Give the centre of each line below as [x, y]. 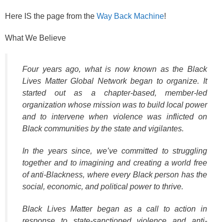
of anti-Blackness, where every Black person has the [115, 175]
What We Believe [35, 38]
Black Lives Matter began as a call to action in [115, 209]
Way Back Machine [130, 16]
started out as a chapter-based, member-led [115, 93]
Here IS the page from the [51, 16]
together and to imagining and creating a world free [115, 163]
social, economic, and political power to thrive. [103, 187]
